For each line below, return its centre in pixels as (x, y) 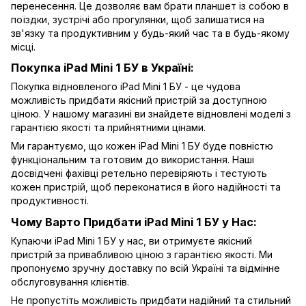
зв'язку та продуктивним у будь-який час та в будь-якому (150, 33)
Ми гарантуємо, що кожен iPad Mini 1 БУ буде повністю (142, 146)
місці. (23, 46)
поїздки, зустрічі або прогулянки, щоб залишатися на (138, 19)
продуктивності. (50, 201)
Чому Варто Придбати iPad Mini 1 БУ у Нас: (134, 222)
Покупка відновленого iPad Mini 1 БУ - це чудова (126, 87)
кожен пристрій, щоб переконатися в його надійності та (146, 187)
